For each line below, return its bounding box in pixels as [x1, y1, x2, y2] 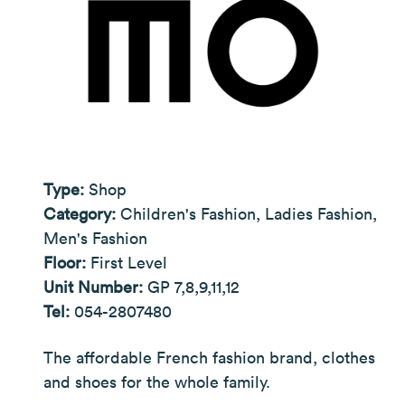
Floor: [43, 252, 90, 273]
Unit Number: [43, 277, 147, 297]
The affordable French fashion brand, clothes [43, 347, 375, 368]
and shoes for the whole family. [43, 372, 270, 392]
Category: [43, 203, 120, 224]
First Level [90, 252, 167, 273]
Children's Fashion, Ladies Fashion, [120, 203, 377, 224]
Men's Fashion [43, 228, 147, 249]
